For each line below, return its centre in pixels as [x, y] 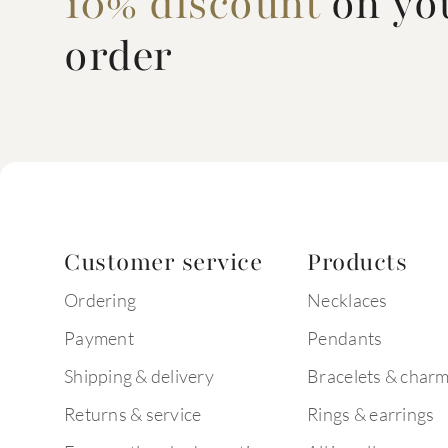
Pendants [345, 338]
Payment [99, 338]
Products [357, 262]
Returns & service [133, 414]
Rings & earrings [371, 414]
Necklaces [347, 300]
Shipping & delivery [139, 376]
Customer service [163, 262]
